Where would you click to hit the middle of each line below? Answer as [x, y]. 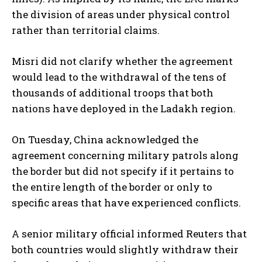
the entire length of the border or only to [112, 187]
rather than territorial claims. [86, 30]
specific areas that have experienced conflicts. [126, 203]
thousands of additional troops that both [113, 93]
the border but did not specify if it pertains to [123, 171]
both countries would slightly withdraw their [125, 250]
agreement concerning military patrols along [125, 156]
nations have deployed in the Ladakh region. [124, 109]
